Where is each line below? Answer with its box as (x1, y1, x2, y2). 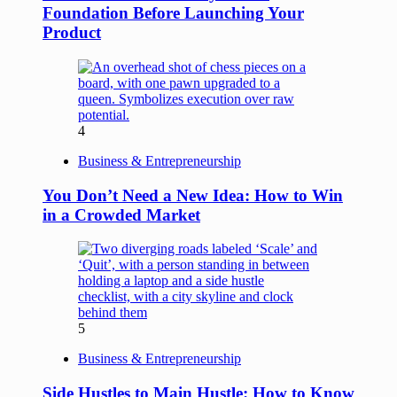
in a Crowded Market (43, 205, 200, 224)
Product (43, 23, 101, 43)
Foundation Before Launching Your (43, 4, 304, 23)
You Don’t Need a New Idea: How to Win (43, 185, 343, 205)
